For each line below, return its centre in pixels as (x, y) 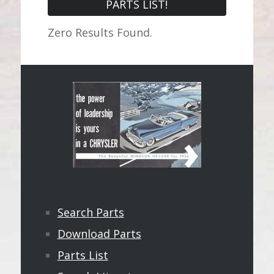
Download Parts (99, 234)
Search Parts (91, 212)
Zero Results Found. (100, 32)
